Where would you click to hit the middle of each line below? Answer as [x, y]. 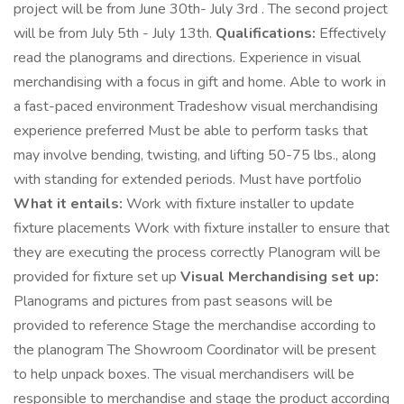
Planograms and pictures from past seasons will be [173, 301]
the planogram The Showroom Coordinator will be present [195, 350]
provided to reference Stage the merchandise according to [195, 326]
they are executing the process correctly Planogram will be [197, 252]
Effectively [351, 33]
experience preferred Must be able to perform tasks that [191, 131]
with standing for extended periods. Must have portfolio [188, 179]
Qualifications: [266, 33]
